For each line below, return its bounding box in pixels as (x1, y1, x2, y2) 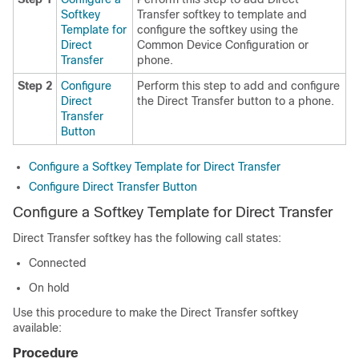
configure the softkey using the (137, 23, 298, 36)
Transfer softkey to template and (137, 8, 307, 21)
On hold (29, 281, 70, 294)
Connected (29, 256, 87, 269)
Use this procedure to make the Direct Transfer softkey (13, 306, 298, 319)
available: (13, 321, 62, 334)
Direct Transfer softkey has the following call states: (13, 232, 281, 244)
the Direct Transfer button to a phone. (137, 95, 334, 107)
